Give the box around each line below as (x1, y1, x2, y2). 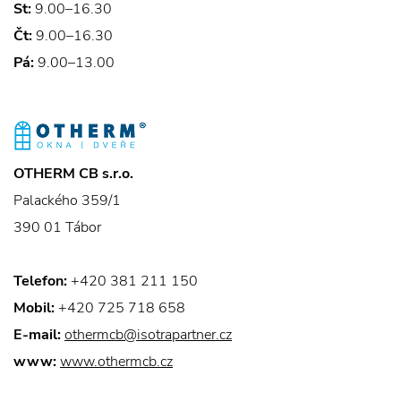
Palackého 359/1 (13, 191, 121, 210)
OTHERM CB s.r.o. (13, 164, 133, 183)
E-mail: (13, 325, 61, 345)
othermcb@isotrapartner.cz (64, 325, 232, 345)
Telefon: (13, 271, 67, 291)
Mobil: (13, 298, 55, 318)
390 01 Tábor (13, 218, 101, 237)
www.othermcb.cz (60, 352, 173, 371)
